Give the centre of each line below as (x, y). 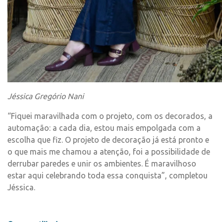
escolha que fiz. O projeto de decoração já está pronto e (108, 140)
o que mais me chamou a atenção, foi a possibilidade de (109, 152)
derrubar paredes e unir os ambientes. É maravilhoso (102, 164)
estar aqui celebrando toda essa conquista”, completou (108, 175)
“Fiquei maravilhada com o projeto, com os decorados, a (110, 116)
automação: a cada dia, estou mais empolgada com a (104, 128)
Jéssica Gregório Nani (46, 96)
